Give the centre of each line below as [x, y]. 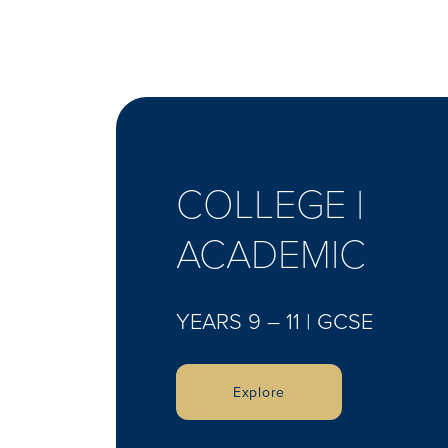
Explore [259, 391]
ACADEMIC [271, 251]
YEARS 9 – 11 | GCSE [274, 320]
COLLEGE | [270, 201]
